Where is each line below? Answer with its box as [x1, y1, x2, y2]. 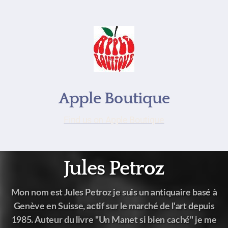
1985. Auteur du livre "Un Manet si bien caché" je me [11, 216, 217, 224]
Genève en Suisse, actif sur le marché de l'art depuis [13, 202, 215, 211]
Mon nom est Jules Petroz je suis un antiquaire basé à [11, 188, 217, 197]
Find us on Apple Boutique [64, 115, 164, 125]
